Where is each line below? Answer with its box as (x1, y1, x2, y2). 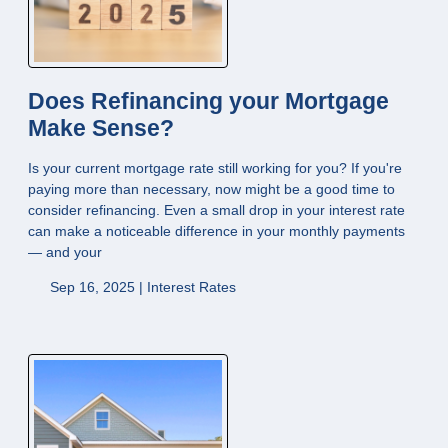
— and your (28, 244, 102, 261)
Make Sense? (28, 115, 174, 141)
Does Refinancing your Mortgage (28, 88, 389, 114)
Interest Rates (146, 279, 236, 296)
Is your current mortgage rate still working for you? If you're (28, 160, 402, 177)
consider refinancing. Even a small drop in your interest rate (28, 202, 405, 219)
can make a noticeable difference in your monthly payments (28, 223, 405, 240)
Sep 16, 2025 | (45, 279, 147, 296)
